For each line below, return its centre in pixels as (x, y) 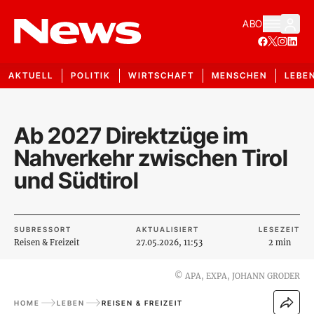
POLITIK (91, 75)
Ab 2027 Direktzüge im (131, 136)
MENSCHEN (239, 75)
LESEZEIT (279, 229)
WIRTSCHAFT (161, 75)
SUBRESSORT (43, 229)
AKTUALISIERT (167, 229)
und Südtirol (76, 180)
